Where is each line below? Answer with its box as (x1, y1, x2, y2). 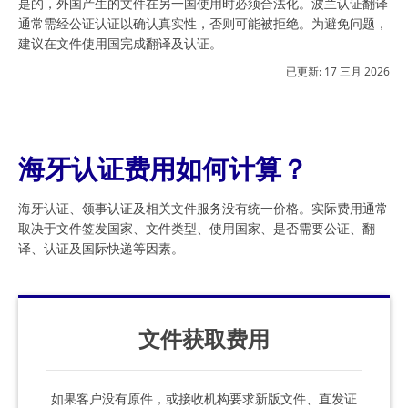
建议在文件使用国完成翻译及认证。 (18, 34, 222, 52)
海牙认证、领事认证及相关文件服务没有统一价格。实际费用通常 (18, 199, 388, 217)
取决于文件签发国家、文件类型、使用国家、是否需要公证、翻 (18, 219, 375, 237)
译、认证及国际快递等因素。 (18, 239, 184, 257)
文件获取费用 (138, 322, 270, 353)
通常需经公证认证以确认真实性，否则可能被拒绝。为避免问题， (18, 14, 388, 32)
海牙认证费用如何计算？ (18, 149, 308, 187)
